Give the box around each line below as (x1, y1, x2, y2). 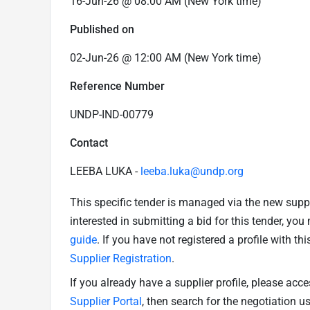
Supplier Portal (70, 294, 142, 308)
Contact (70, 136, 108, 149)
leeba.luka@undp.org (140, 164, 244, 178)
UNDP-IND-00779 (70, 107, 154, 121)
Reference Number (70, 79, 165, 93)
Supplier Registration (70, 251, 172, 265)
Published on (70, 22, 134, 36)
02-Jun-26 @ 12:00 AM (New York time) (70, 51, 262, 64)
